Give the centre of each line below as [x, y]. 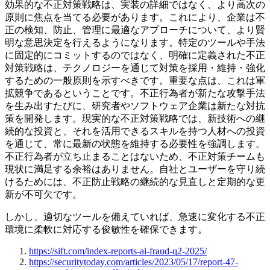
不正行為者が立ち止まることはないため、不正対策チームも [135, 156]
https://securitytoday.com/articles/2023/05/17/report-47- [133, 262]
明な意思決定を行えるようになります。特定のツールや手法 [135, 42]
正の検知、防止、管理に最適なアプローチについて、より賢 [135, 30]
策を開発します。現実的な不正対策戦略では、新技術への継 [135, 118]
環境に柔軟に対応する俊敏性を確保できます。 [106, 229]
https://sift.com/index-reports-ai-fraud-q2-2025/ [118, 251]
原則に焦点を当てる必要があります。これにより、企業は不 [135, 17]
